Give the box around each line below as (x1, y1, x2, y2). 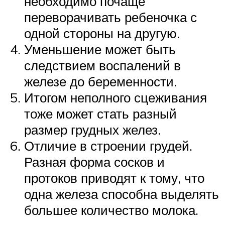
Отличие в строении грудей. (24, 137, 192, 154)
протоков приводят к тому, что (24, 169, 204, 186)
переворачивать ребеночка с (24, 9, 197, 25)
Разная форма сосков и (24, 153, 165, 170)
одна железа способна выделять (24, 185, 219, 202)
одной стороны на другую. (24, 25, 180, 41)
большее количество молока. (24, 201, 198, 218)
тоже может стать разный (24, 105, 177, 122)
